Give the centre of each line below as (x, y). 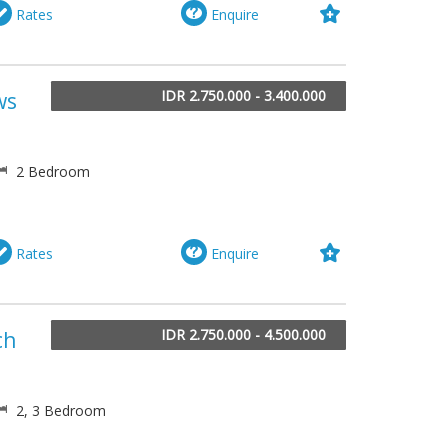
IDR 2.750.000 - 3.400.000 (243, 95)
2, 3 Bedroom (59, 411)
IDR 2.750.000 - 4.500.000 (243, 335)
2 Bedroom (51, 171)
